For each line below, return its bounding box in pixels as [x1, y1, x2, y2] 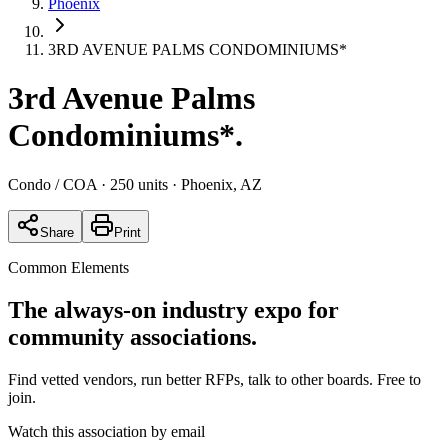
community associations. [8, 323, 257, 350]
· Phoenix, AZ [168, 175, 262, 193]
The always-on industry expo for [8, 296, 339, 323]
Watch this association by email [8, 422, 205, 440]
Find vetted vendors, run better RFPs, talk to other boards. [8, 370, 373, 388]
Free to [373, 370, 421, 388]
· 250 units [97, 175, 168, 193]
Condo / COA [8, 175, 97, 193]
